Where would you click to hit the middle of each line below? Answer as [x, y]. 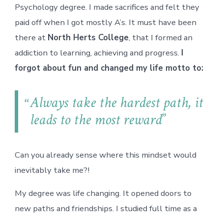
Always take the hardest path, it [117, 103]
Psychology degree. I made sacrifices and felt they [107, 7]
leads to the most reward [96, 120]
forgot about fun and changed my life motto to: [109, 68]
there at [31, 38]
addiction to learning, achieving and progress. [98, 53]
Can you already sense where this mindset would [105, 155]
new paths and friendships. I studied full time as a [106, 209]
